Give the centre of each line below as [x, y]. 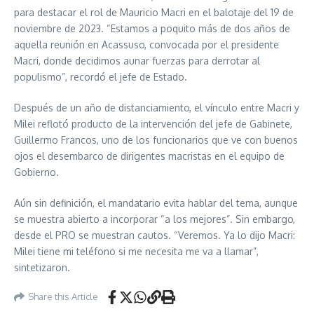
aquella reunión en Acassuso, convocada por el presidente [146, 44]
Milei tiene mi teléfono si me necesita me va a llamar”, [136, 251]
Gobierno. [38, 172]
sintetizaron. [43, 267]
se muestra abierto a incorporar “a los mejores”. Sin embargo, [155, 219]
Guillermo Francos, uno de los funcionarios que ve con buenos [156, 139]
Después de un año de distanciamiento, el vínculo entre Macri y [157, 107]
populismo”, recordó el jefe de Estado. [102, 76]
